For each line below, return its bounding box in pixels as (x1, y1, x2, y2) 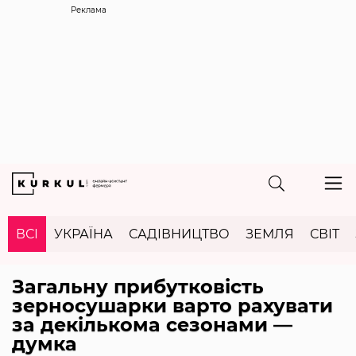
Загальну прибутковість (12, 274, 264, 298)
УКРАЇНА (54, 226, 113, 242)
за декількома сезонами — (12, 312, 292, 336)
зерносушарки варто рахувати (12, 293, 333, 317)
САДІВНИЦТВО (129, 226, 230, 242)
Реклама (71, 5, 106, 15)
